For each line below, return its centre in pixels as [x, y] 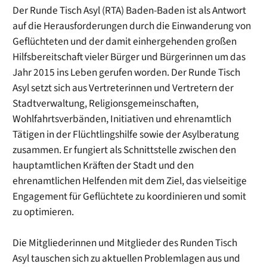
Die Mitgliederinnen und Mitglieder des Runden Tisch [125, 243]
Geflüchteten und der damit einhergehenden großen [125, 42]
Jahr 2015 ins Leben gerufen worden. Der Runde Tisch [127, 73]
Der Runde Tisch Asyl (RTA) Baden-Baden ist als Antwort [130, 11]
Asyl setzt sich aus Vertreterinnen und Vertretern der [123, 88]
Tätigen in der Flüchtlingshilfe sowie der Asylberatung [126, 135]
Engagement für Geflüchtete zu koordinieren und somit [130, 197]
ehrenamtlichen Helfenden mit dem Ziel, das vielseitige [130, 181]
